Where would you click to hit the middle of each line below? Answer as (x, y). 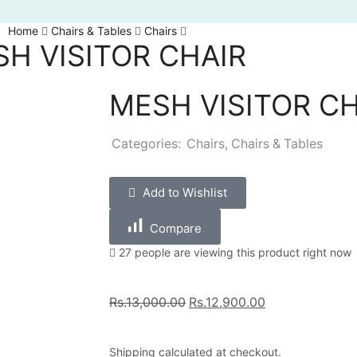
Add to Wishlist (185, 192)
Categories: (146, 143)
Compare (176, 228)
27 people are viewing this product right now (233, 252)
